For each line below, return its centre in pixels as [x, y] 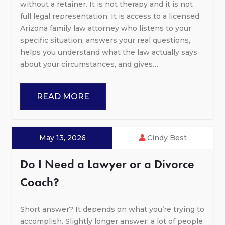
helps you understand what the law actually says [109, 52]
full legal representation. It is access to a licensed [110, 16]
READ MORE [63, 96]
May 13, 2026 [62, 137]
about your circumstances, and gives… [89, 64]
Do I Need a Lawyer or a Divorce [107, 164]
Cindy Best [166, 137]
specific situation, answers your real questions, [105, 40]
